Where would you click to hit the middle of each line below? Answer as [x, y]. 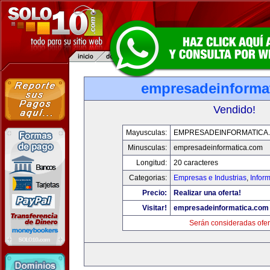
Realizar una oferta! [207, 193]
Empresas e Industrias [210, 178]
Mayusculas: [146, 133]
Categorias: [148, 178]
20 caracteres [196, 163]
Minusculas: [147, 148]
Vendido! [234, 110]
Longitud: [151, 163]
